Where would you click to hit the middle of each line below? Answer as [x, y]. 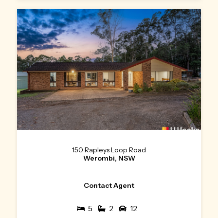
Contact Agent [109, 186]
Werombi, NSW [109, 158]
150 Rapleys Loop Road [109, 150]
